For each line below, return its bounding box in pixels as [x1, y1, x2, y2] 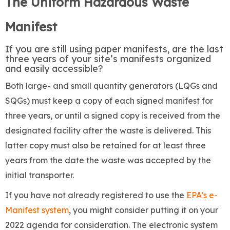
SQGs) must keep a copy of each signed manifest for [5, 95, 213, 106]
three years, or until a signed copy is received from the [5, 110, 220, 121]
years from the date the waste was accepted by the [5, 155, 211, 166]
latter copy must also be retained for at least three [5, 140, 206, 151]
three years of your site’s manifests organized [5, 53, 211, 65]
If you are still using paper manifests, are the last [5, 43, 223, 55]
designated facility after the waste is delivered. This [5, 125, 211, 136]
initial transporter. [5, 170, 74, 181]
